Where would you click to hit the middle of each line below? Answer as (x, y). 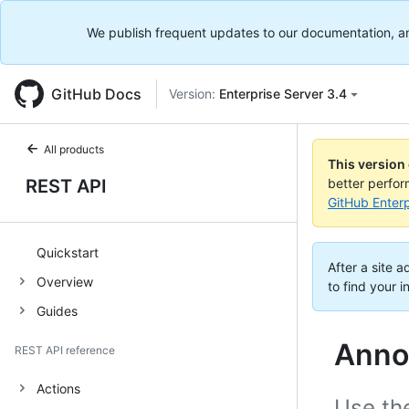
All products (74, 149)
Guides (57, 310)
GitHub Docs (96, 94)
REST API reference (65, 350)
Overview (65, 281)
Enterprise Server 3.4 (283, 94)
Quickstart (68, 252)
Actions (58, 388)
